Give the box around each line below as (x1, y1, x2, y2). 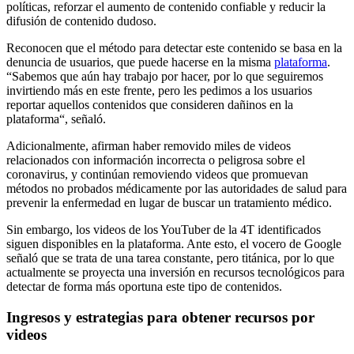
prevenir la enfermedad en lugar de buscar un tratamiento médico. (6, 196, 332, 210)
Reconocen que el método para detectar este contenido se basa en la (6, 41, 342, 55)
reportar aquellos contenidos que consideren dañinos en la (6, 98, 293, 112)
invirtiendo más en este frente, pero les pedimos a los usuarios (6, 84, 312, 98)
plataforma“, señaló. (6, 112, 106, 126)
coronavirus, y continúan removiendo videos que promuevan (6, 168, 308, 182)
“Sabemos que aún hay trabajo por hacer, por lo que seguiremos (6, 70, 323, 84)
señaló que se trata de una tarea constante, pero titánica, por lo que (6, 251, 334, 265)
